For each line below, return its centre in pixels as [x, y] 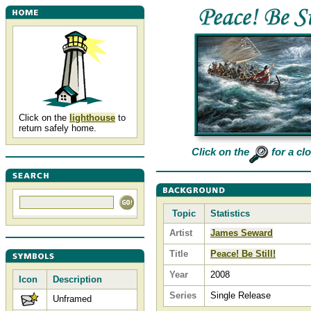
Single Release [241, 295]
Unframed [72, 299]
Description [77, 279]
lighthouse [92, 118]
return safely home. [58, 128]
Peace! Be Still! [243, 254]
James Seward [242, 233]
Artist [181, 233]
